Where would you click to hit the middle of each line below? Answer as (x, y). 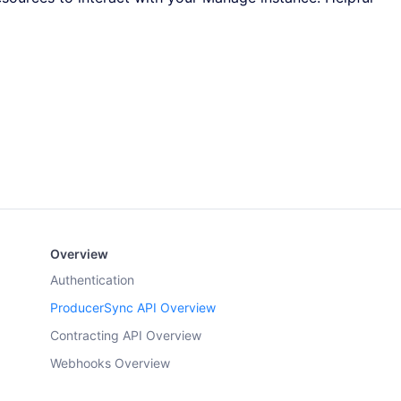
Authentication (92, 280)
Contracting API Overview (126, 335)
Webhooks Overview (110, 363)
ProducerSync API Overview (133, 307)
